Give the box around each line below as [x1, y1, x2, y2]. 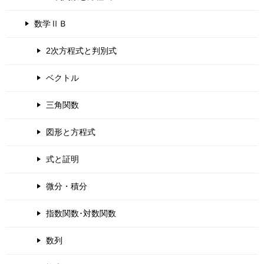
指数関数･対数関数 [46, 209, 116, 218]
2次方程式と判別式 [46, 46, 117, 55]
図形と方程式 [46, 127, 95, 137]
